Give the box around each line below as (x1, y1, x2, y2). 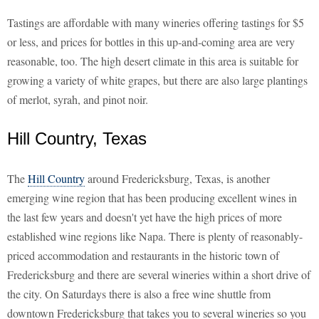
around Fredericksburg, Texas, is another (85, 171, 270, 187)
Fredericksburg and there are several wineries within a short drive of (7, 267, 310, 283)
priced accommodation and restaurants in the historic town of (7, 248, 279, 263)
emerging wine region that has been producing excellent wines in (7, 190, 297, 206)
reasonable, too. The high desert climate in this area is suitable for (7, 53, 298, 69)
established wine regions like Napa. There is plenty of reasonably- (7, 229, 303, 244)
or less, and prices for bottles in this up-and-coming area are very (7, 34, 295, 50)
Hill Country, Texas (7, 129, 147, 149)
